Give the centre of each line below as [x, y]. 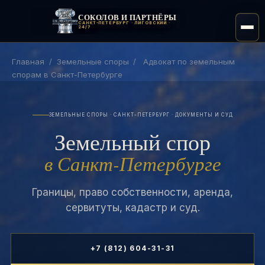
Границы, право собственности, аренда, [132, 192]
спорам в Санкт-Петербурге [67, 75]
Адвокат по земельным [189, 62]
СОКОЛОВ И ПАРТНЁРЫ [127, 17]
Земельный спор [132, 142]
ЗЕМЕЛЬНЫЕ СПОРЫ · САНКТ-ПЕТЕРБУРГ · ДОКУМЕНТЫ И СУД [141, 115]
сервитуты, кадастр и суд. [132, 208]
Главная [28, 62]
